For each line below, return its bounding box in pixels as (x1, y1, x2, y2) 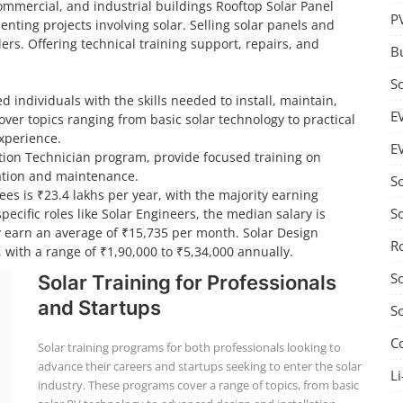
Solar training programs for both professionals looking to (37, 339, 341, 355)
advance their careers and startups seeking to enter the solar (37, 358, 362, 374)
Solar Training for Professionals (37, 271, 336, 294)
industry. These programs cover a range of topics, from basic (37, 377, 359, 393)
